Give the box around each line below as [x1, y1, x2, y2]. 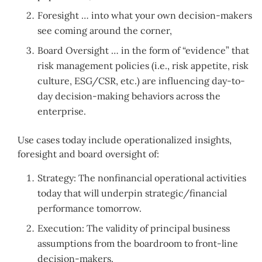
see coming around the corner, [37, 25, 173, 37]
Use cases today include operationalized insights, [18, 134, 232, 146]
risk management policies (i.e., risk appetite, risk [37, 60, 249, 72]
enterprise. [37, 105, 87, 118]
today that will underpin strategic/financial [37, 187, 227, 199]
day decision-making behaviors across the [37, 90, 221, 102]
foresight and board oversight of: [18, 148, 159, 160]
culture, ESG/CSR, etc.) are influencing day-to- [37, 75, 246, 87]
